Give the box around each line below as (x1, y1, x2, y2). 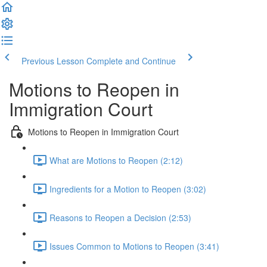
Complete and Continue (86, 55, 176, 67)
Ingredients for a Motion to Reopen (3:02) (49, 182, 206, 195)
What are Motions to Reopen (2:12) (49, 154, 183, 166)
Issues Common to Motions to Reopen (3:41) (49, 240, 219, 252)
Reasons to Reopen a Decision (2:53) (49, 211, 191, 223)
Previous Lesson (21, 55, 84, 67)
